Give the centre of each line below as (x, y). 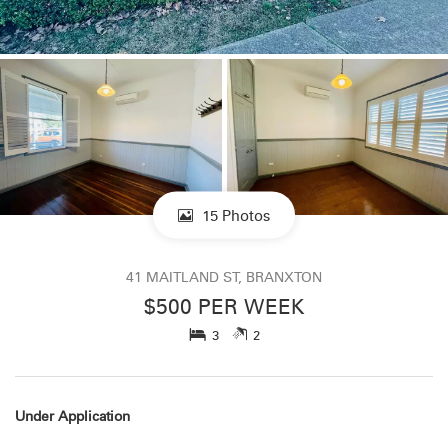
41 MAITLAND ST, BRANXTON (224, 277)
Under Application (72, 416)
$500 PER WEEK (224, 307)
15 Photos (234, 216)
